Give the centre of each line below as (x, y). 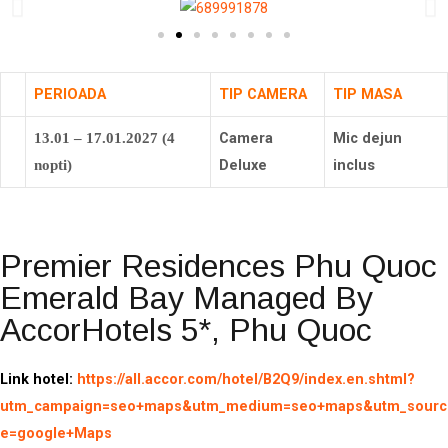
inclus (354, 164)
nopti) (53, 164)
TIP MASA (367, 93)
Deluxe (243, 164)
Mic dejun (367, 137)
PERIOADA (70, 93)
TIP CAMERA (263, 93)
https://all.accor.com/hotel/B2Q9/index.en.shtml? (246, 379)
